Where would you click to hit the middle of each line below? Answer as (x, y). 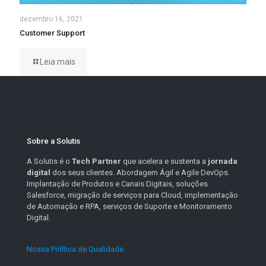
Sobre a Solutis (53, 141)
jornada (223, 161)
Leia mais (58, 61)
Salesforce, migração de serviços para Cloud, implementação (132, 195)
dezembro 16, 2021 (51, 19)
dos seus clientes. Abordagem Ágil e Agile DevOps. (140, 172)
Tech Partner (96, 161)
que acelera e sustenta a (164, 161)
